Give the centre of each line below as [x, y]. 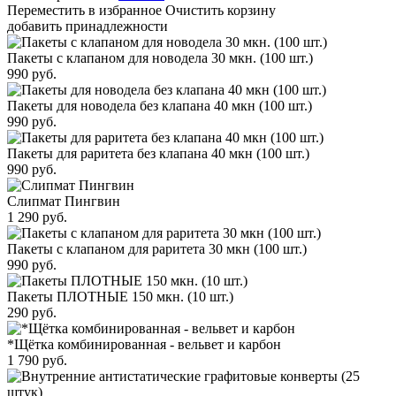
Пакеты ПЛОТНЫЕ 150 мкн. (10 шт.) [120, 296]
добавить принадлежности [88, 26]
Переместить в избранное [84, 10]
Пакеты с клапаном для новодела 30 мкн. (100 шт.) [160, 57]
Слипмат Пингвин [64, 201]
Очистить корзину [221, 10]
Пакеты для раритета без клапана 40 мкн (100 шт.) [158, 153]
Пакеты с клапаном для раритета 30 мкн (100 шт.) [157, 248]
